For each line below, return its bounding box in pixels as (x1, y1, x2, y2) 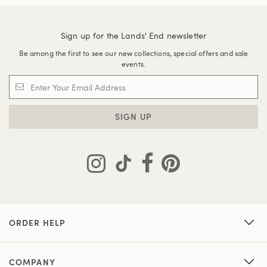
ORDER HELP (9, 217, 66, 228)
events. (122, 59, 145, 69)
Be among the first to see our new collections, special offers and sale (18, 48, 249, 58)
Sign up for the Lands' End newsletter (60, 30, 207, 41)
